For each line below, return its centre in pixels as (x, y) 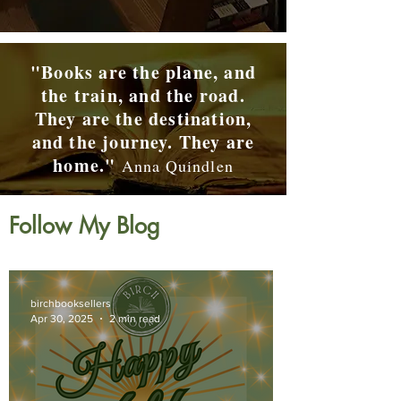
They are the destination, (143, 119)
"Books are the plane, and (143, 72)
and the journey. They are (143, 142)
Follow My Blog (85, 226)
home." (87, 165)
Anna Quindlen (177, 166)
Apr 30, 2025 (62, 318)
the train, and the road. (143, 95)
